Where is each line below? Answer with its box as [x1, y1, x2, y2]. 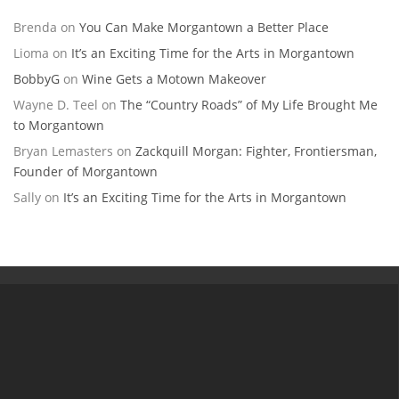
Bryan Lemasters [13, 142, 113, 160]
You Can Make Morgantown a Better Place [79, 19, 329, 37]
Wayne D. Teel [13, 96, 98, 114]
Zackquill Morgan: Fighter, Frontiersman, [135, 142, 377, 160]
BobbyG [13, 70, 60, 88]
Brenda [13, 19, 57, 37]
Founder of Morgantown [13, 163, 158, 181]
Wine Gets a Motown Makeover [82, 70, 266, 88]
